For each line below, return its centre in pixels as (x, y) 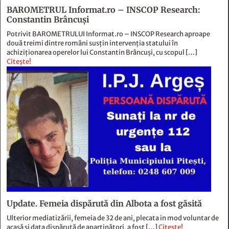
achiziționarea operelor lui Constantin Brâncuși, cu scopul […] (102, 18)
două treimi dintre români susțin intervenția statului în (92, 9)
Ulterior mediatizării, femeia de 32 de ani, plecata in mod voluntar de (113, 184)
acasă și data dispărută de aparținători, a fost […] (83, 193)
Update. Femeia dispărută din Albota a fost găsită (104, 169)
